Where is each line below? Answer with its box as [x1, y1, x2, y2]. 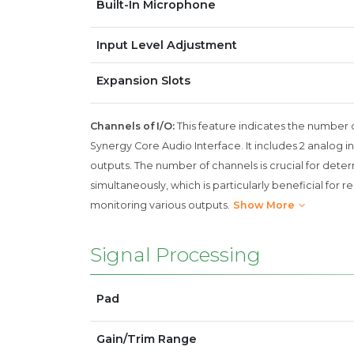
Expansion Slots [96, 73, 190, 88]
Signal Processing [90, 243, 261, 266]
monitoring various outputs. [90, 199, 230, 211]
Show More [233, 199, 295, 211]
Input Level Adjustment [96, 38, 237, 52]
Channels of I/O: [90, 120, 175, 132]
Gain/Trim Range [96, 332, 197, 346]
